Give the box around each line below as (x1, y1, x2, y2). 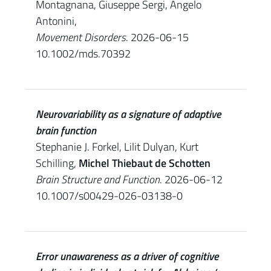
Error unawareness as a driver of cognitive (35, 248, 218, 264)
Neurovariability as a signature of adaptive (35, 106, 221, 122)
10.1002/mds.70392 (35, 45, 131, 62)
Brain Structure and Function (35, 171, 160, 188)
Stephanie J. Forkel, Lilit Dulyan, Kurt (35, 139, 198, 155)
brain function (35, 122, 96, 139)
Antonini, (35, 13, 77, 29)
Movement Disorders (35, 29, 126, 45)
